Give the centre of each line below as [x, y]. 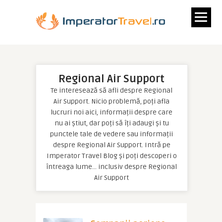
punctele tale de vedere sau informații [111, 134]
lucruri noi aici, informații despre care [111, 112]
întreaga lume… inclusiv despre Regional [111, 167]
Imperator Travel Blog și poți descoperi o [111, 156]
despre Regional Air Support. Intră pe [111, 145]
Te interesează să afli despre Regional [111, 90]
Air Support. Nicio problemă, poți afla [111, 101]
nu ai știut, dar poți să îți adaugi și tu [111, 123]
